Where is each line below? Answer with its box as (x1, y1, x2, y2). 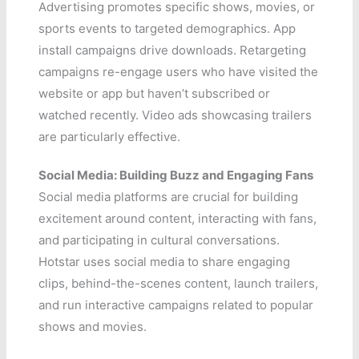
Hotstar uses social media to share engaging (38, 253, 291, 269)
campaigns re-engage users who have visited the (38, 63, 319, 79)
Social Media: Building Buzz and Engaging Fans (38, 167, 314, 183)
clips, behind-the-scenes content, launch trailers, (38, 275, 319, 291)
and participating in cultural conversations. (38, 232, 280, 248)
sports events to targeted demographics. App (38, 20, 296, 36)
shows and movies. (38, 318, 147, 334)
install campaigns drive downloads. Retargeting (38, 42, 307, 58)
